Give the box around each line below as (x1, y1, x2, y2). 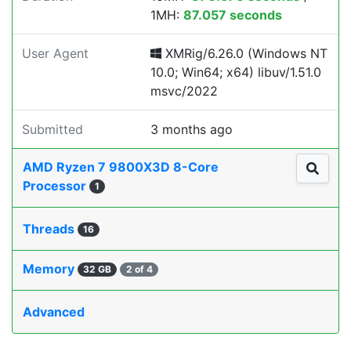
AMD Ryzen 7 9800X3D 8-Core (23, 159, 219, 175)
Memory (23, 261, 78, 277)
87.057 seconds (183, 7, 282, 23)
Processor (23, 178, 89, 194)
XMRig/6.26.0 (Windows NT (161, 45, 327, 61)
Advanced (23, 304, 85, 320)
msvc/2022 (150, 83, 218, 99)
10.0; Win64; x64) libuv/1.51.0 (150, 64, 321, 80)
